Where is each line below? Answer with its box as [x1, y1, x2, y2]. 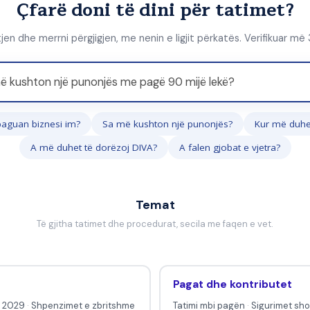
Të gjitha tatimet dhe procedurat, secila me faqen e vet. [37, 217, 273, 230]
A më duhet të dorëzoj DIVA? [30, 140, 157, 154]
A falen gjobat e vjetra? [179, 140, 280, 154]
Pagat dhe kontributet [172, 277, 292, 292]
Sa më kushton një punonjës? [102, 117, 232, 130]
